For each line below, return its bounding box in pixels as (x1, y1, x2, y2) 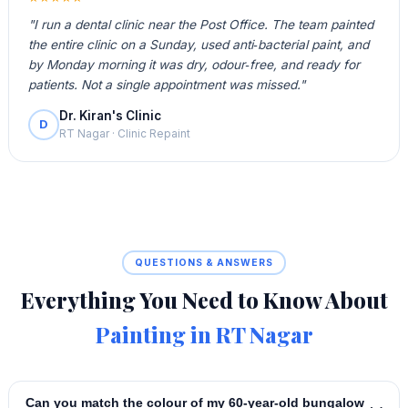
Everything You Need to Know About (20, 285, 388, 315)
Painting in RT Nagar (95, 320, 313, 350)
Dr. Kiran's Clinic (58, 108, 161, 123)
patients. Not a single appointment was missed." (27, 77, 305, 93)
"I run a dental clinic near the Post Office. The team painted (27, 17, 373, 33)
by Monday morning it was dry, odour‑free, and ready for (27, 57, 360, 73)
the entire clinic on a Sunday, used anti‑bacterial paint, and (27, 37, 369, 53)
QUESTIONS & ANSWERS (135, 256, 273, 269)
